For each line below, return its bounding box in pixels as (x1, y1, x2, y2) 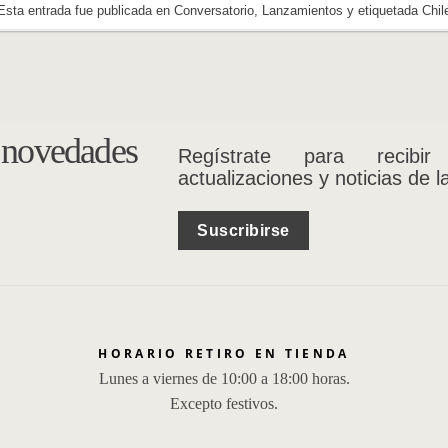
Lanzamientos (261, 3, 343, 19)
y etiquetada (342, 3, 422, 19)
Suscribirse (197, 221, 290, 239)
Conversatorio (173, 3, 254, 19)
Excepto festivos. (170, 394, 278, 412)
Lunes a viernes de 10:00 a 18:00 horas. (98, 369, 350, 387)
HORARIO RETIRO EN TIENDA (98, 344, 350, 362)
